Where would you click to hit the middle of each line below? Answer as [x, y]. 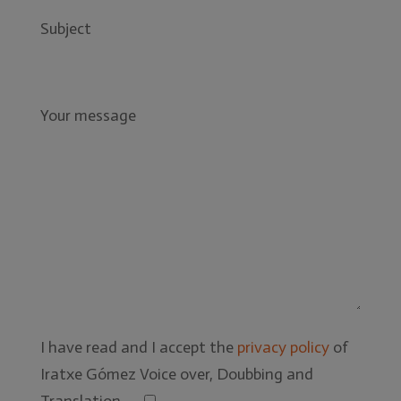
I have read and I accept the [138, 347]
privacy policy [283, 347]
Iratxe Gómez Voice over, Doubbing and [176, 374]
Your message [88, 115]
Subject [65, 28]
